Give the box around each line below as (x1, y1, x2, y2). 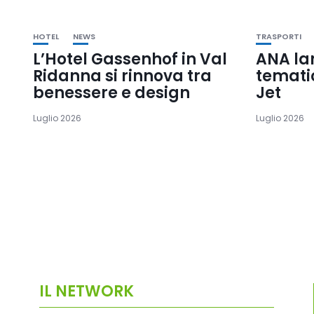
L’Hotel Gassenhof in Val (33, 48, 227, 70)
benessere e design (33, 81, 190, 104)
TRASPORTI (256, 30, 302, 42)
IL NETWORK (39, 280, 135, 303)
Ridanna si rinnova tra (33, 64, 212, 87)
